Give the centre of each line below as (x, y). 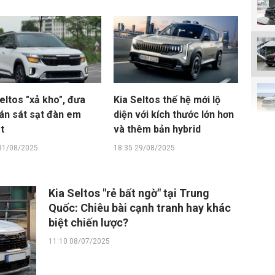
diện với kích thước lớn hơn (174, 114)
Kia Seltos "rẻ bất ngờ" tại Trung (129, 193)
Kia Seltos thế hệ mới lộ (167, 100)
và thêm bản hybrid (157, 129)
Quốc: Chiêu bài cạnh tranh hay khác (140, 208)
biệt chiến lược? (88, 223)
